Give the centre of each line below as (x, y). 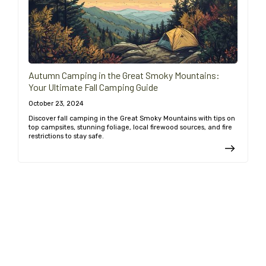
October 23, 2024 (56, 104)
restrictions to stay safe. (66, 137)
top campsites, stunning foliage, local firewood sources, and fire (130, 128)
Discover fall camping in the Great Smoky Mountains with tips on (132, 119)
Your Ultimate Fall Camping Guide (93, 87)
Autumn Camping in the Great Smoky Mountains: (124, 75)
